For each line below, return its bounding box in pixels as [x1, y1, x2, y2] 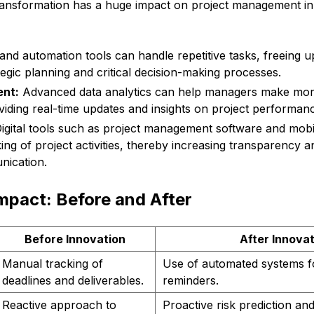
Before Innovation [24, 232, 125, 247]
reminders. [162, 273, 219, 288]
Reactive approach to [1, 298, 116, 313]
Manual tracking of [1, 257, 103, 271]
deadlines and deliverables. [1, 273, 144, 288]
